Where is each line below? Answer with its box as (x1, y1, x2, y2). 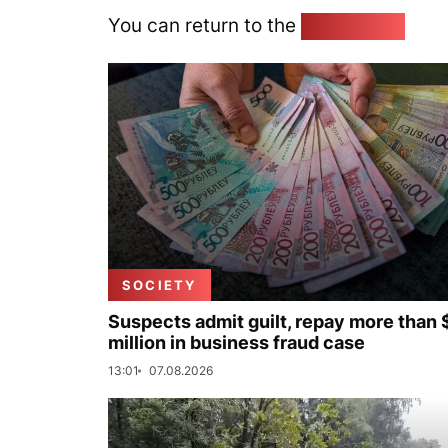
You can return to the (108, 13, 301, 37)
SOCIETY (122, 277, 197, 293)
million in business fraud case (108, 332, 365, 353)
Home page (301, 13, 405, 37)
